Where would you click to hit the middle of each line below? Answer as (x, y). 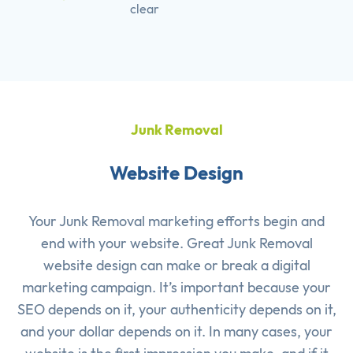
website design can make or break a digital (176, 266)
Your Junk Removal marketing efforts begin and (176, 221)
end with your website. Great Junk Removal (176, 243)
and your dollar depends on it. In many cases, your (176, 332)
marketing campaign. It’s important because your (176, 288)
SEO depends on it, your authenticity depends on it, (176, 310)
